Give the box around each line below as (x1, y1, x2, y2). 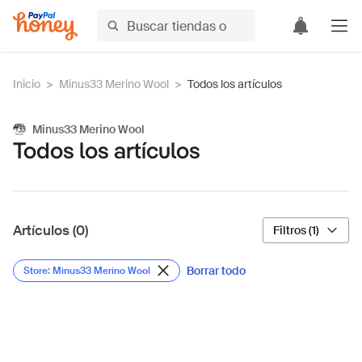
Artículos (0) (13, 221, 88, 239)
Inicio (13, 77, 40, 91)
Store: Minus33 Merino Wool (23, 264, 150, 277)
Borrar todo (187, 263, 246, 278)
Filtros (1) (273, 223, 319, 238)
